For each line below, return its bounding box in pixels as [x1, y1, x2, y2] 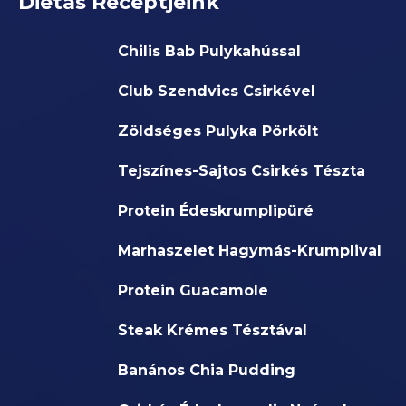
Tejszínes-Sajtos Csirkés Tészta [118, 162, 365, 180]
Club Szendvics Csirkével [118, 82, 315, 101]
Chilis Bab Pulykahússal [118, 43, 301, 61]
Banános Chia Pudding [118, 362, 295, 380]
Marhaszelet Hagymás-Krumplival [118, 242, 382, 260]
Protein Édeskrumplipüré [118, 202, 314, 220]
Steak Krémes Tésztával [118, 322, 307, 340]
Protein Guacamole [118, 282, 268, 300]
